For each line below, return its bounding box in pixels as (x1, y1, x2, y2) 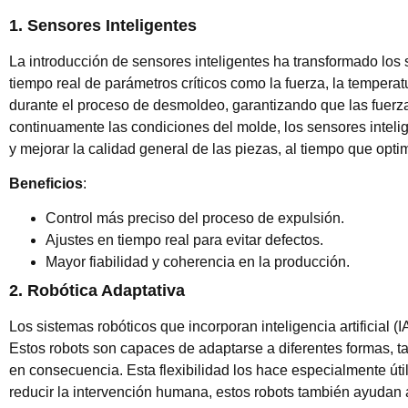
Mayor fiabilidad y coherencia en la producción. (46, 254, 350, 270)
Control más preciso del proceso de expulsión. (46, 210, 344, 227)
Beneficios (9, 175, 83, 191)
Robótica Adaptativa (27, 281, 185, 301)
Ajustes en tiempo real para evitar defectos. (46, 232, 323, 249)
